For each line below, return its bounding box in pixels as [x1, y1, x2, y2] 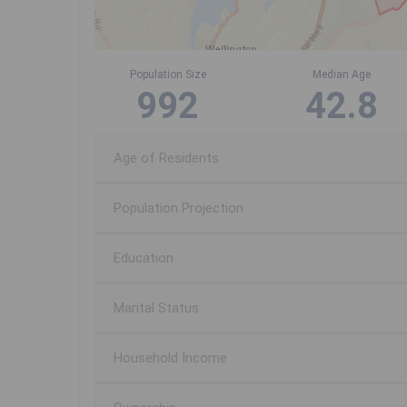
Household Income [114, 350, 227, 367]
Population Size [129, 68, 206, 82]
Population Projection [114, 200, 243, 217]
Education [114, 250, 174, 267]
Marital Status [114, 300, 199, 317]
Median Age [313, 68, 372, 82]
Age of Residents [114, 150, 219, 167]
